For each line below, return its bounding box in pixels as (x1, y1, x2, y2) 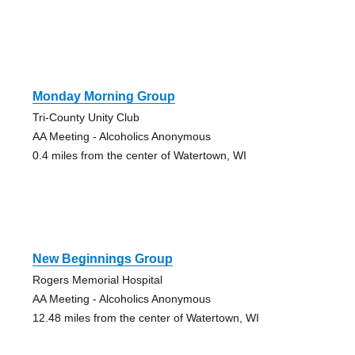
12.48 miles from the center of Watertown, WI (32, 311, 259, 325)
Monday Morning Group (32, 90, 175, 104)
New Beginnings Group (32, 252, 173, 266)
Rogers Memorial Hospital (32, 273, 162, 287)
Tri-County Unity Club (32, 111, 139, 124)
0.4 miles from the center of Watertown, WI (32, 149, 246, 162)
